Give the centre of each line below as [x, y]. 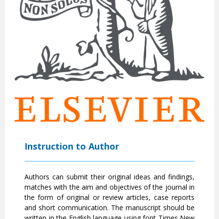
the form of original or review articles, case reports [110, 197]
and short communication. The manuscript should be [110, 208]
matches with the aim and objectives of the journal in [110, 187]
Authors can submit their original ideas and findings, [110, 177]
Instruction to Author [72, 146]
